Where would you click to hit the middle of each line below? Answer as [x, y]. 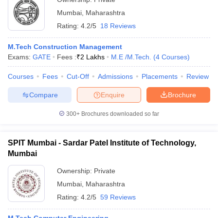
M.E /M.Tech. [131, 57]
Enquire [113, 95]
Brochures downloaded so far [119, 114]
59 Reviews [118, 197]
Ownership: [75, 171]
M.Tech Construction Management [65, 47]
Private [105, 171]
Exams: [20, 57]
